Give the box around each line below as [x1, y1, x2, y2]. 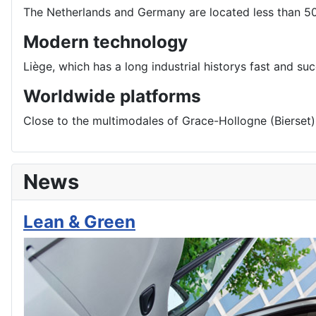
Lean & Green [23, 210, 135, 232]
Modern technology [23, 30, 188, 52]
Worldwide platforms [23, 85, 201, 107]
